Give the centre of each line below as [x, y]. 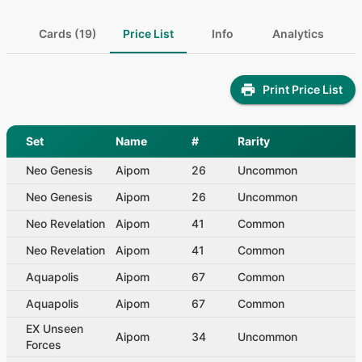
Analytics [298, 34]
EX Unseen [55, 328]
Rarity [254, 141]
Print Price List [303, 89]
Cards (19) [67, 34]
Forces [44, 344]
